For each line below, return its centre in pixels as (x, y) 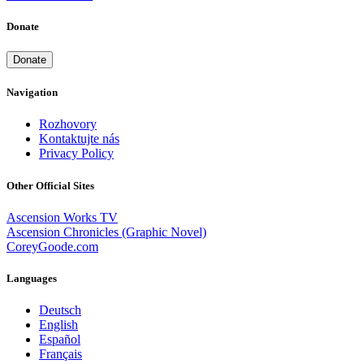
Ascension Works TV (62, 217)
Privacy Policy (76, 154)
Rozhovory (68, 124)
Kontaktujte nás (79, 139)
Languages (32, 278)
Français (61, 354)
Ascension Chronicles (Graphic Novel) (106, 232)
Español (60, 340)
